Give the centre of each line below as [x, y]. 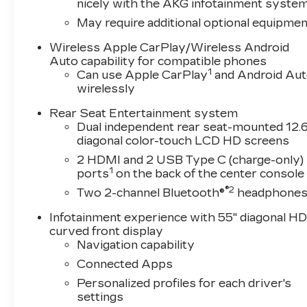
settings [100, 297]
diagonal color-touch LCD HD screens [183, 141]
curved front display [107, 232]
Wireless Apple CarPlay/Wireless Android [170, 48]
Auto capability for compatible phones [158, 62]
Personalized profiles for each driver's [184, 284]
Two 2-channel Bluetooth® [151, 193]
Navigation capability [136, 245]
